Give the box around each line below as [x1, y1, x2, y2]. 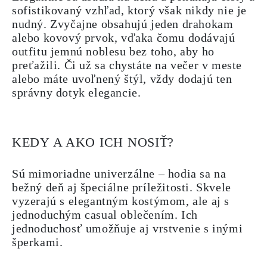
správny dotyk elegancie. [12, 86, 141, 99]
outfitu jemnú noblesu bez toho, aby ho [12, 45, 215, 58]
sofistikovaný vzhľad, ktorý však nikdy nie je [12, 4, 247, 17]
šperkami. [12, 235, 63, 249]
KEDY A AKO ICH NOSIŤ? [12, 135, 175, 150]
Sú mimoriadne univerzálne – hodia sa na [12, 167, 226, 180]
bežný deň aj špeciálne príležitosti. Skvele [12, 181, 231, 194]
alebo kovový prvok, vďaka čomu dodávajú [12, 31, 235, 44]
